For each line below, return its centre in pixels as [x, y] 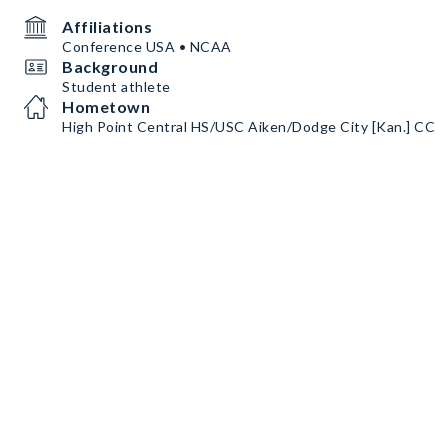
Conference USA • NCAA [147, 46]
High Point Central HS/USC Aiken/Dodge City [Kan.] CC [248, 126]
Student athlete [116, 86]
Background [110, 66]
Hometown [106, 106]
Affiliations [107, 26]
